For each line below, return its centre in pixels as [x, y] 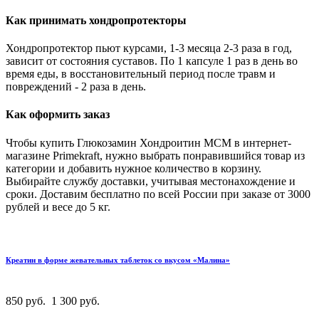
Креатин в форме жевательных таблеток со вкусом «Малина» [118, 260]
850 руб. [27, 300]
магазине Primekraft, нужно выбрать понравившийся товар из [155, 155]
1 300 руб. [75, 300]
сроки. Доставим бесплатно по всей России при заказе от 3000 [158, 194]
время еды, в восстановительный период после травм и [141, 74]
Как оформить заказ [58, 115]
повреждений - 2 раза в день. [76, 87]
